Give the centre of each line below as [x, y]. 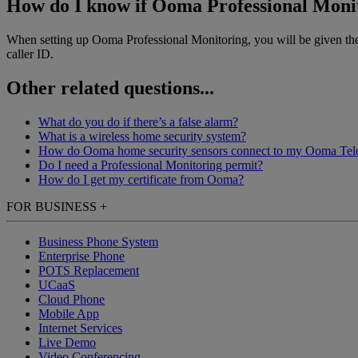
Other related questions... [110, 88]
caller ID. [30, 54]
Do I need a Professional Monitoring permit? [151, 165]
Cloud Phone [72, 299]
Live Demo [67, 342]
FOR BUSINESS [53, 206]
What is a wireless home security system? [142, 136]
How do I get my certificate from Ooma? [141, 179]
